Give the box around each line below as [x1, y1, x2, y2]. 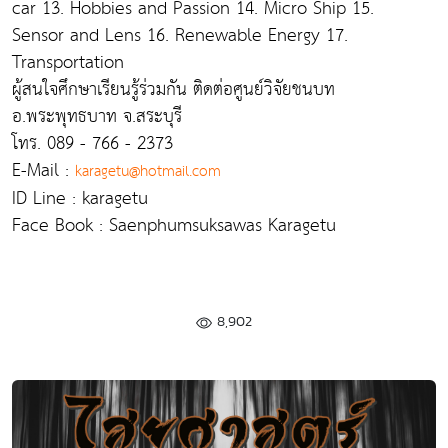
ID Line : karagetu [12, 182, 148, 215]
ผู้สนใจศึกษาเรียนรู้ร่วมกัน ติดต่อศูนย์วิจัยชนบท [12, 73, 335, 106]
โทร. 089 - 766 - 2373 [12, 127, 173, 160]
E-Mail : [12, 154, 75, 187]
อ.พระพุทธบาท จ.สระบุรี [12, 100, 182, 133]
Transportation [12, 46, 124, 79]
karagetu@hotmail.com [75, 158, 221, 185]
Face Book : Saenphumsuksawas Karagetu [12, 209, 336, 242]
